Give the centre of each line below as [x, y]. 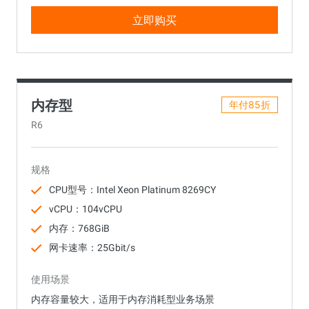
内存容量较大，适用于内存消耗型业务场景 [123, 299]
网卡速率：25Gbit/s [92, 247]
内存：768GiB [79, 228]
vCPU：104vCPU [86, 209]
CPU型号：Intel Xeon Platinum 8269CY [132, 189]
